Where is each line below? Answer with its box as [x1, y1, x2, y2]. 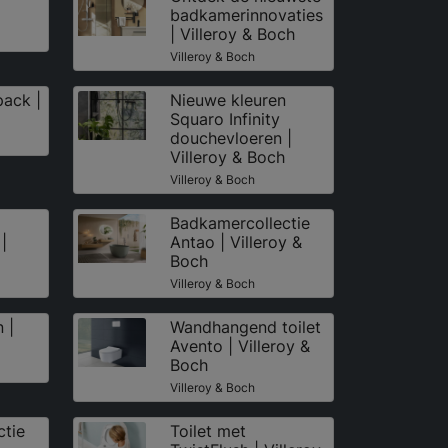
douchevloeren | [169, 127, 292, 148]
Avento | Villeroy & [169, 335, 310, 356]
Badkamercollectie [169, 212, 310, 233]
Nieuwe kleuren [169, 89, 286, 110]
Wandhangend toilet [169, 316, 321, 337]
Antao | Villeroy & [169, 231, 302, 252]
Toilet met [169, 420, 246, 441]
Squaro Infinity [169, 108, 280, 129]
